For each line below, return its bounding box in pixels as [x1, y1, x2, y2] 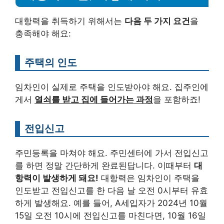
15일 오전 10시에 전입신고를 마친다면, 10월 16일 [15, 210, 206, 221]
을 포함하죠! [153, 94, 200, 105]
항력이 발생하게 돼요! [15, 173, 98, 183]
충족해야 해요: [15, 28, 71, 39]
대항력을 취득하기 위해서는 [15, 16, 124, 26]
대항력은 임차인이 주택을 [98, 173, 199, 183]
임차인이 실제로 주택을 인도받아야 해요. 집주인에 [15, 82, 208, 92]
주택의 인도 [24, 56, 77, 69]
